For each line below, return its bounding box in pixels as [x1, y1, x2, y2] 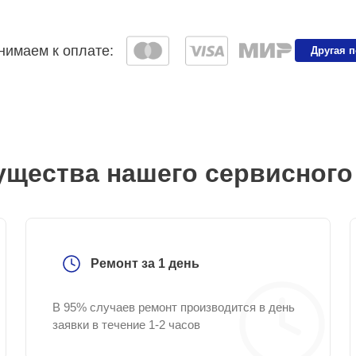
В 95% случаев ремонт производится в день [52, 300, 295, 314]
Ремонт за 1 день [91, 257, 199, 270]
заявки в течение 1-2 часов [52, 318, 200, 331]
